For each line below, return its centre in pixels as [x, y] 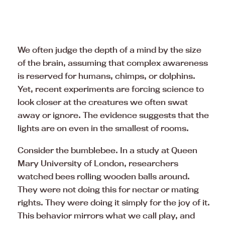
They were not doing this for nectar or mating [108, 190]
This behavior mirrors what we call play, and [106, 216]
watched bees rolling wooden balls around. [104, 177]
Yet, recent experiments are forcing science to [111, 89]
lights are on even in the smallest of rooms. [103, 128]
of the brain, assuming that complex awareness [113, 63]
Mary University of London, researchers [98, 163]
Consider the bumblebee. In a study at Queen [107, 150]
